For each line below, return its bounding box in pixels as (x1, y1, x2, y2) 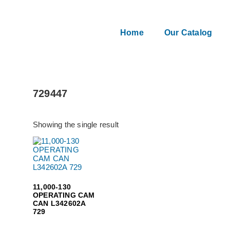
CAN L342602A (33, 199, 86, 207)
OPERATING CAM (33, 191, 95, 199)
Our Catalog (164, 28, 213, 37)
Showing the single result (33, 120, 119, 129)
